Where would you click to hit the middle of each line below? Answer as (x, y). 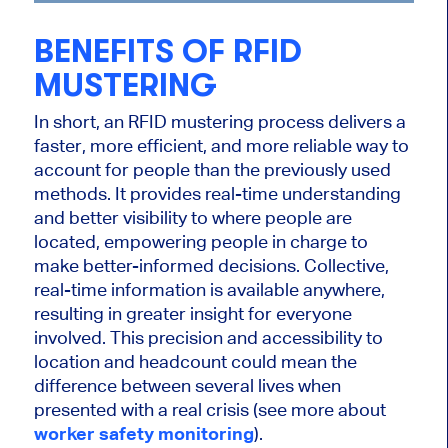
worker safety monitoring (143, 434)
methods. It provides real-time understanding (217, 194)
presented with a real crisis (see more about (209, 410)
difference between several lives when (187, 386)
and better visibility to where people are (192, 218)
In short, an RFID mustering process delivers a (219, 122)
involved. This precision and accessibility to (208, 338)
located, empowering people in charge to (200, 242)
